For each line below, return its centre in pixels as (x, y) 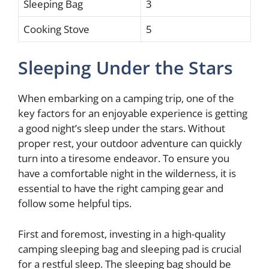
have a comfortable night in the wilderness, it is (127, 173)
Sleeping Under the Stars (125, 68)
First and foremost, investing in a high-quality (122, 234)
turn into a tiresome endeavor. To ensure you (124, 158)
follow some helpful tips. (75, 203)
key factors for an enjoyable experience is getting (133, 113)
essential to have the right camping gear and (121, 188)
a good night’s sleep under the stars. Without (122, 128)
